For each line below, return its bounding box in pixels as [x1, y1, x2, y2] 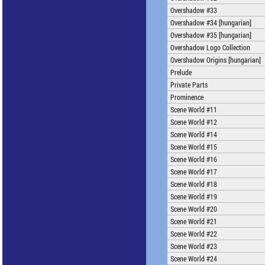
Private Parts [170, 80, 208, 89]
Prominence [170, 92, 203, 102]
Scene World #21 [170, 216, 217, 226]
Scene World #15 [170, 142, 217, 151]
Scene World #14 [170, 130, 217, 139]
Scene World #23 [170, 241, 217, 251]
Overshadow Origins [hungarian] [170, 55, 261, 64]
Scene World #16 [170, 154, 217, 164]
